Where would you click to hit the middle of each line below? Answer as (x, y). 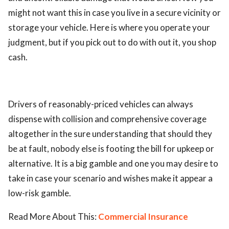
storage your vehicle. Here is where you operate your (109, 27)
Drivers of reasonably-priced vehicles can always (101, 104)
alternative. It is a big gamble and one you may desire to (113, 163)
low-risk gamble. (40, 193)
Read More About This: (53, 216)
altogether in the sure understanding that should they (110, 134)
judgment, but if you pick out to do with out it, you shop (112, 42)
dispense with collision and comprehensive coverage (107, 119)
